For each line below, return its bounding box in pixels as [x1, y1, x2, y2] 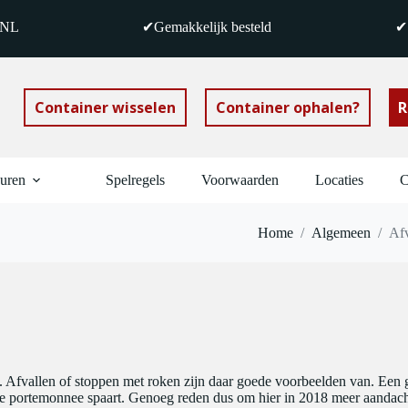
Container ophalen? [215, 97, 360, 117]
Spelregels [106, 172, 165, 188]
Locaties [315, 172, 363, 188]
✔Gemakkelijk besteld [142, 19, 271, 35]
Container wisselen [34, 97, 176, 117]
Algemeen [311, 225, 371, 241]
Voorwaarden [201, 172, 279, 188]
